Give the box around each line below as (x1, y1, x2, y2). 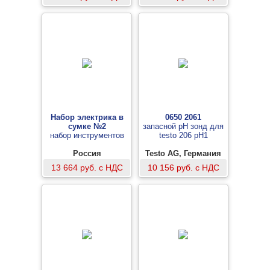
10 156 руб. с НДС (147, 163, 219, 172)
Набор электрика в (50, 113, 124, 122)
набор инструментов (49, 131, 124, 140)
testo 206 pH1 (159, 131, 208, 140)
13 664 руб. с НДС (51, 163, 123, 172)
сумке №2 (67, 122, 106, 131)
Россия (72, 149, 101, 158)
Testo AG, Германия (145, 149, 221, 158)
